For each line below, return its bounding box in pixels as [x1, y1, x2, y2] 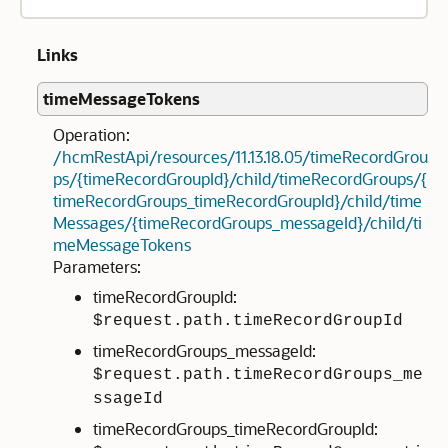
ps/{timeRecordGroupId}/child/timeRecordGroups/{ [53, 168, 427, 189]
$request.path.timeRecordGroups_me [93, 366, 423, 384]
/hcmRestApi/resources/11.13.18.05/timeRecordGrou [53, 146, 428, 167]
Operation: [53, 124, 130, 145]
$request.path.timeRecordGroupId [93, 312, 403, 330]
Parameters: [53, 256, 141, 277]
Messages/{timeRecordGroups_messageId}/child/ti [53, 212, 422, 233]
